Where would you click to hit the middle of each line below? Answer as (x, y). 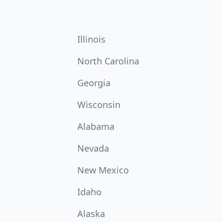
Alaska (91, 214)
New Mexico (103, 170)
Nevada (93, 148)
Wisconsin (99, 105)
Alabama (96, 126)
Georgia (94, 83)
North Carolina (108, 61)
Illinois (91, 39)
